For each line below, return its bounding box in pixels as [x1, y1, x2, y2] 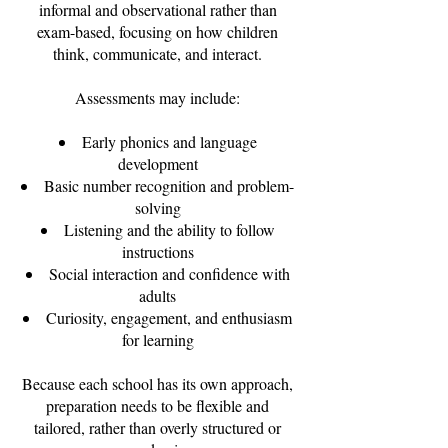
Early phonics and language [81, 131, 257, 152]
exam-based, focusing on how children [37, 21, 278, 42]
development [117, 153, 198, 174]
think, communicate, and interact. [53, 43, 262, 64]
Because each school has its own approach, [22, 373, 293, 394]
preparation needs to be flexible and [46, 395, 269, 416]
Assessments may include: [75, 87, 240, 108]
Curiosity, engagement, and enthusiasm [46, 307, 292, 328]
